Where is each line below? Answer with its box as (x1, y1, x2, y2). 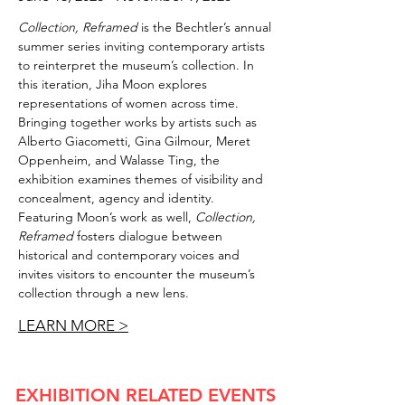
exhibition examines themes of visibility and (18, 171, 263, 187)
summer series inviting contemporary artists (18, 38, 265, 54)
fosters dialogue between (73, 228, 222, 244)
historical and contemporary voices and (18, 247, 240, 263)
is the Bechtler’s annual (141, 19, 271, 35)
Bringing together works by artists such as (18, 114, 257, 130)
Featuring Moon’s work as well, (18, 209, 195, 225)
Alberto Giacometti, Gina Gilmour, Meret (18, 133, 250, 149)
